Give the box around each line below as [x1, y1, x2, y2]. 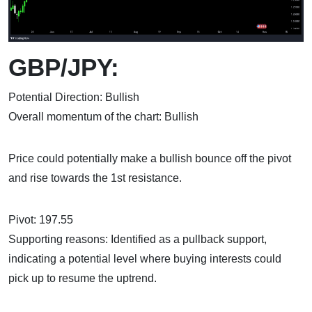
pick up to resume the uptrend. [8, 272, 157, 284]
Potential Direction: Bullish [8, 91, 139, 103]
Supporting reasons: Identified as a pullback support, [8, 233, 267, 245]
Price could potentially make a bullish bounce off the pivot [8, 152, 291, 164]
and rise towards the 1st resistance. [8, 171, 182, 184]
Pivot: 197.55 [8, 213, 73, 226]
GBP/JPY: [8, 53, 119, 81]
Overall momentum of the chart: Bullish [8, 110, 198, 123]
